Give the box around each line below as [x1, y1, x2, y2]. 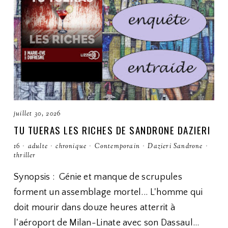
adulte [27, 142, 48, 151]
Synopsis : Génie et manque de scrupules [14, 172, 182, 182]
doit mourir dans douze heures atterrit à [14, 203, 175, 213]
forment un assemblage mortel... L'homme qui [14, 187, 203, 197]
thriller [14, 151, 36, 160]
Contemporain [94, 142, 140, 151]
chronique [55, 142, 87, 151]
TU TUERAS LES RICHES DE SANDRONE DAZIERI [14, 123, 210, 137]
